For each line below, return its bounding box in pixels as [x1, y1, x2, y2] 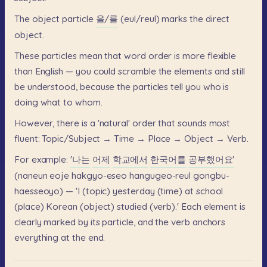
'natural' [97, 117, 130, 129]
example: [31, 154, 69, 166]
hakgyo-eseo [72, 170, 128, 182]
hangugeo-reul [129, 170, 191, 182]
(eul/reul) [120, 13, 160, 24]
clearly [14, 216, 42, 228]
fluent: [14, 132, 40, 144]
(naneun [14, 170, 48, 182]
